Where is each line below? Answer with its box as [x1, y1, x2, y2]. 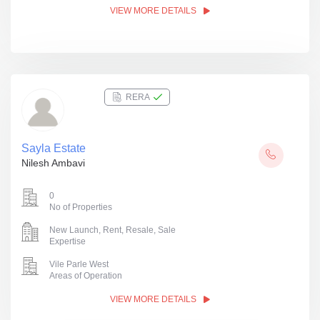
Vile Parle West [49, 259, 109, 269]
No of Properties [49, 202, 112, 212]
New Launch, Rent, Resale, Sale [49, 225, 176, 235]
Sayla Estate [21, 142, 86, 154]
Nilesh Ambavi [21, 157, 85, 169]
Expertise [49, 236, 86, 246]
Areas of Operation [49, 271, 122, 281]
